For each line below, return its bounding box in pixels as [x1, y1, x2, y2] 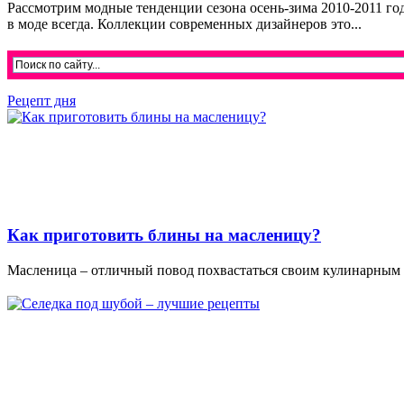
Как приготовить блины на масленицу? [7, 225, 321, 245]
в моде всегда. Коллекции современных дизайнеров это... [7, 16, 362, 32]
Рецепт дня [7, 93, 76, 109]
